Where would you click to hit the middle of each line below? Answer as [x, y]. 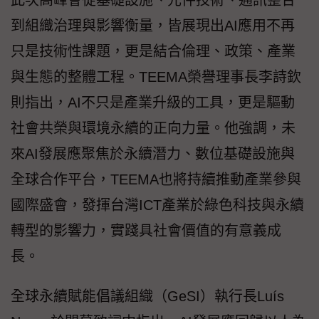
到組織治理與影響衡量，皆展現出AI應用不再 [153, 26]
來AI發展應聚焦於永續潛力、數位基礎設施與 [153, 154]
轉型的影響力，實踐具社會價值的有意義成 [146, 231]
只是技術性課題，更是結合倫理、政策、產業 [153, 52]
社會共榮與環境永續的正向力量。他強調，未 [153, 129]
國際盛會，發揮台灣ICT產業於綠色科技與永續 [157, 205]
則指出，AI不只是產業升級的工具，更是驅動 [153, 103]
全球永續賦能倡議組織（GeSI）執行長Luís [147, 297]
